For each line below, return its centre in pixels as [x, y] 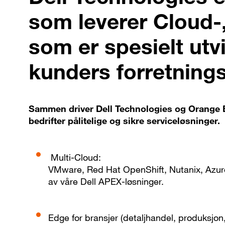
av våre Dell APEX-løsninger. [106, 182]
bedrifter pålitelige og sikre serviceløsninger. [124, 121]
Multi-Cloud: [75, 157]
